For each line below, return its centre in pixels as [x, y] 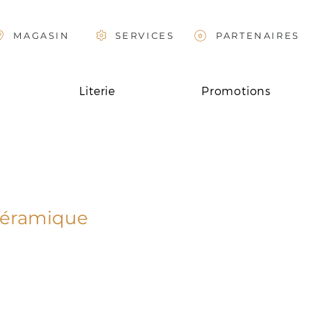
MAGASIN [42, 35]
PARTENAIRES [258, 35]
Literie [97, 91]
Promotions [236, 91]
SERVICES [145, 35]
